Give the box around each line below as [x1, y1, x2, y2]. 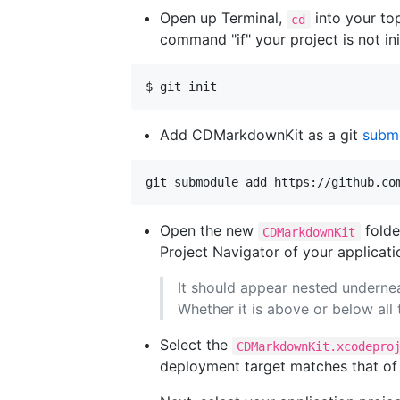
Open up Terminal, [160, 9, 287, 28]
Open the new [160, 221, 258, 240]
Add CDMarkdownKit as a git [160, 126, 362, 145]
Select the [160, 336, 232, 354]
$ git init [146, 79, 217, 95]
